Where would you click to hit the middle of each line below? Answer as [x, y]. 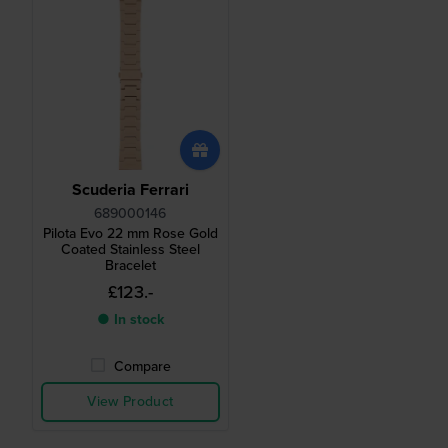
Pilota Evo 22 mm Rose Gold [130, 234]
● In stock [130, 320]
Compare [142, 367]
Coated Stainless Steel [130, 250]
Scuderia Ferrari [130, 190]
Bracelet [130, 266]
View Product [130, 402]
